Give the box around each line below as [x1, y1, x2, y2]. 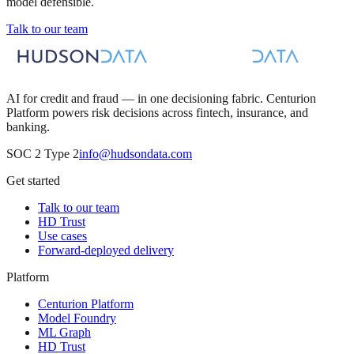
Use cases [38, 228, 87, 243]
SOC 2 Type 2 [6, 146, 79, 160]
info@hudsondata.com [79, 146, 192, 160]
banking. [6, 119, 50, 134]
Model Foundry [38, 311, 116, 325]
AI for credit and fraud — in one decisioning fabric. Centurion [6, 91, 316, 105]
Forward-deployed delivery [38, 243, 174, 257]
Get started [6, 173, 60, 187]
